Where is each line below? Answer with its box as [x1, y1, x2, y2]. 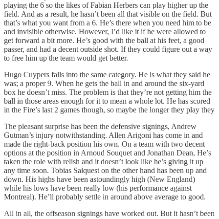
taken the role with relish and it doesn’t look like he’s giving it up [4, 157, 203, 166]
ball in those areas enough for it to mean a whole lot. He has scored [4, 96, 210, 105]
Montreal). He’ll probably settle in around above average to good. [4, 192, 208, 201]
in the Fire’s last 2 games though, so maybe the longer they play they [4, 105, 215, 114]
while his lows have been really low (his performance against [4, 183, 192, 192]
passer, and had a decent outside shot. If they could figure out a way [4, 44, 212, 53]
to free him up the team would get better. [4, 53, 128, 62]
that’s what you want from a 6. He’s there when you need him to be [4, 18, 211, 27]
